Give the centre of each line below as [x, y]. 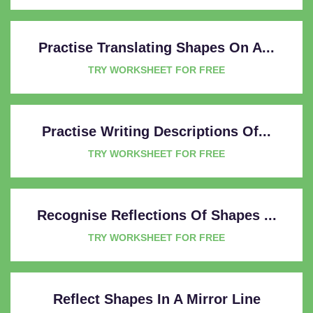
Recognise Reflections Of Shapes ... [156, 215]
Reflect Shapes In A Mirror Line [156, 299]
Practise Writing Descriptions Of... [156, 131]
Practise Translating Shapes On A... [156, 47]
